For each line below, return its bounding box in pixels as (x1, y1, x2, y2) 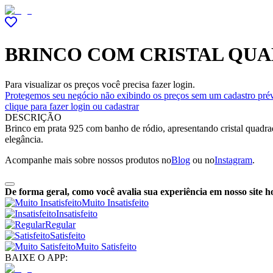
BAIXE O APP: (5, 252, 68, 263)
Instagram (214, 154, 252, 165)
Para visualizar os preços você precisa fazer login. (5, 79, 195, 90)
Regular (45, 219, 76, 230)
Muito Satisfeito (76, 241, 136, 252)
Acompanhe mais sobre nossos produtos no (5, 154, 171, 165)
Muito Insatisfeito (82, 197, 149, 208)
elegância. (5, 133, 43, 144)
